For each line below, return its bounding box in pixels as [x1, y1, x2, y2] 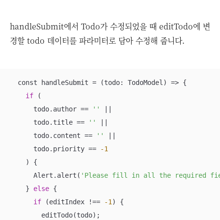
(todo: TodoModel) [100, 78, 167, 86]
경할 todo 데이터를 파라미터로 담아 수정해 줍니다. [10, 34, 185, 46]
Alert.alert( [10, 171, 81, 179]
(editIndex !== [41, 197, 104, 206]
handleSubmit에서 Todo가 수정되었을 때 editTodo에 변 [10, 20, 210, 32]
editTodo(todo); [10, 211, 100, 219]
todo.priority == [10, 144, 100, 153]
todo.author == [10, 105, 92, 113]
